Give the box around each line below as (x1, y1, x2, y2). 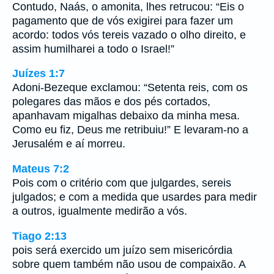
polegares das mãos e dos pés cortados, (12, 95, 210, 108)
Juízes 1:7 (12, 67, 65, 80)
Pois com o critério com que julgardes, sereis (12, 176, 231, 189)
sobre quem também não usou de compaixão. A (12, 257, 245, 270)
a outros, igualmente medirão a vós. (12, 204, 187, 217)
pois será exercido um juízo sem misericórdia (12, 243, 232, 256)
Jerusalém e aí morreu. (12, 138, 125, 150)
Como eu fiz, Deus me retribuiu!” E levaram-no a (12, 124, 248, 136)
